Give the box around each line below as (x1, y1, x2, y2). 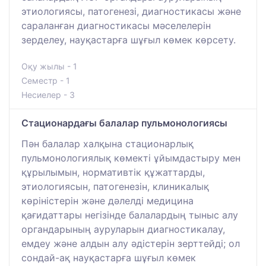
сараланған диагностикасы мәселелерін (21, 20, 211, 32)
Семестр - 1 (21, 75, 70, 86)
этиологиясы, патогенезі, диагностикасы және (21, 5, 241, 18)
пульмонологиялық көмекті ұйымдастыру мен (21, 152, 240, 164)
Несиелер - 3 (21, 90, 75, 100)
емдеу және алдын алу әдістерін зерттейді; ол (21, 237, 240, 250)
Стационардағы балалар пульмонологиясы (21, 117, 227, 129)
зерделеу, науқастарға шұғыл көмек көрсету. (21, 34, 236, 46)
